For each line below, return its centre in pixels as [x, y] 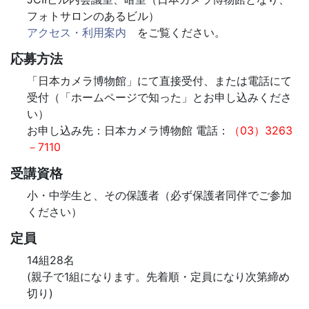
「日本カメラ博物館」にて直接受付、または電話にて [159, 81]
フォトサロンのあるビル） [93, 16]
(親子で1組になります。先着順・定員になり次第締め [158, 277]
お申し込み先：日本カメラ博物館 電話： [128, 130]
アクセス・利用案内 [77, 32]
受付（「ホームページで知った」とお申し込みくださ [159, 97]
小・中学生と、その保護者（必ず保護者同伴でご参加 [159, 195]
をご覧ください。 [176, 32]
